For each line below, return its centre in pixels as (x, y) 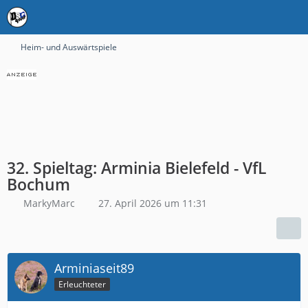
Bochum (38, 184)
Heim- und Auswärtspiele (69, 47)
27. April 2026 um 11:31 (153, 203)
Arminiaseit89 (94, 268)
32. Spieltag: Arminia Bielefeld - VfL (136, 168)
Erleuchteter (82, 284)
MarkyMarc (49, 203)
